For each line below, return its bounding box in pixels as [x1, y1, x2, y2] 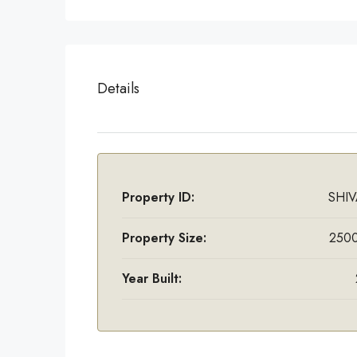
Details [97, 77, 139, 99]
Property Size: [122, 229, 206, 247]
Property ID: [122, 188, 194, 206]
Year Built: [122, 269, 182, 288]
